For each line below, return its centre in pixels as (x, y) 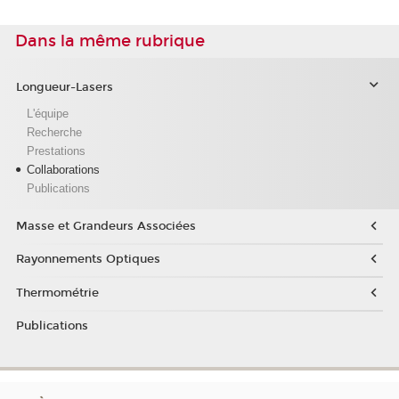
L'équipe (47, 114)
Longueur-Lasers (64, 88)
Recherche (54, 133)
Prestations (56, 151)
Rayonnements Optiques (88, 260)
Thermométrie (57, 293)
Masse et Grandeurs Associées (106, 226)
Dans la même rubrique (110, 41)
